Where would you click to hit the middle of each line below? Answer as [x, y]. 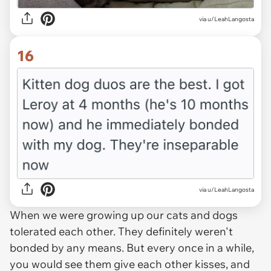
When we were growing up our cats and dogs [124, 215]
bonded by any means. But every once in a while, [132, 248]
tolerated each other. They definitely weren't [121, 232]
